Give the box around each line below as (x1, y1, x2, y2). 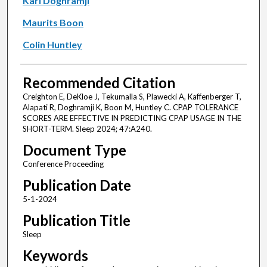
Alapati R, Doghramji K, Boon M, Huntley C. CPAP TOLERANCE (22, 103, 238, 113)
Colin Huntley (22, 39, 82, 51)
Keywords (22, 247, 88, 265)
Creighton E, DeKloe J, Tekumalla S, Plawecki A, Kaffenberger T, (22, 92, 241, 102)
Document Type (22, 141, 126, 159)
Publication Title (22, 212, 131, 229)
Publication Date (22, 176, 131, 194)
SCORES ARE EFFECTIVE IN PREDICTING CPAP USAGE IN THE (22, 113, 241, 123)
